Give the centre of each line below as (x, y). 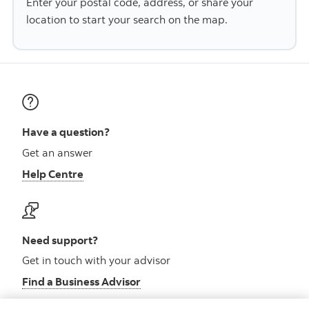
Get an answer (57, 152)
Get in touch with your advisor (96, 260)
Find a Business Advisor (81, 282)
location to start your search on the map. (127, 20)
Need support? (60, 240)
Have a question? (66, 132)
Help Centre (53, 173)
